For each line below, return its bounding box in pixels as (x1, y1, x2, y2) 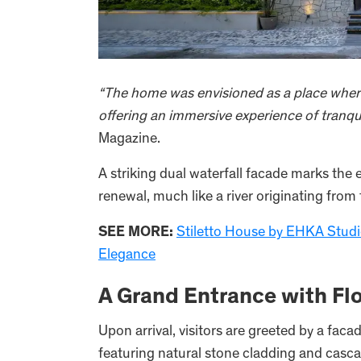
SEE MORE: (98, 226, 173, 241)
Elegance (98, 248, 156, 263)
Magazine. (98, 132, 160, 147)
